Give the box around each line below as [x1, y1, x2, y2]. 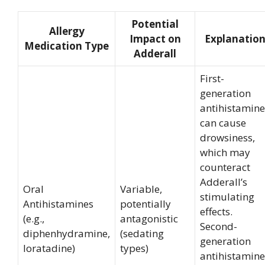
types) [120, 241, 148, 255]
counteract [200, 160, 250, 174]
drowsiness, [200, 130, 255, 144]
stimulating [200, 189, 254, 203]
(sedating [120, 226, 164, 240]
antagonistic [120, 211, 178, 225]
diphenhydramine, [23, 226, 110, 240]
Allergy [49, 24, 85, 38]
